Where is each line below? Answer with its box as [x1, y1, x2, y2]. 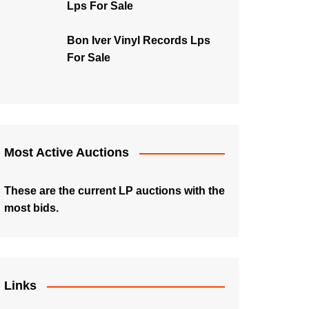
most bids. [4, 202, 59, 214]
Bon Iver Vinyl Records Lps [67, 34, 210, 46]
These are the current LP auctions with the [4, 185, 225, 197]
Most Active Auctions [4, 146, 129, 159]
